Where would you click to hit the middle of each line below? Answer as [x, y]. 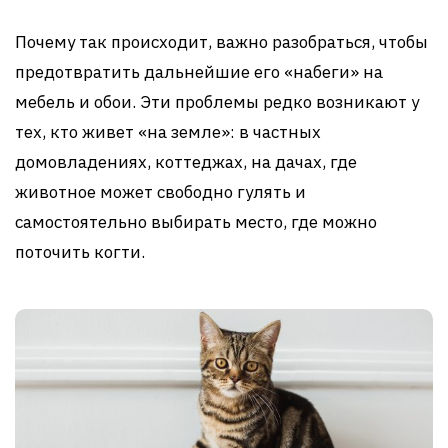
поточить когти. [80, 251]
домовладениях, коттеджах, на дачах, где [186, 161]
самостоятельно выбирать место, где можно [196, 221]
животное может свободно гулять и [160, 191]
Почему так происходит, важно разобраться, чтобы [221, 41]
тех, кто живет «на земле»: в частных [168, 131]
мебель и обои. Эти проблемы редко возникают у [217, 101]
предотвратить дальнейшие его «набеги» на [199, 71]
